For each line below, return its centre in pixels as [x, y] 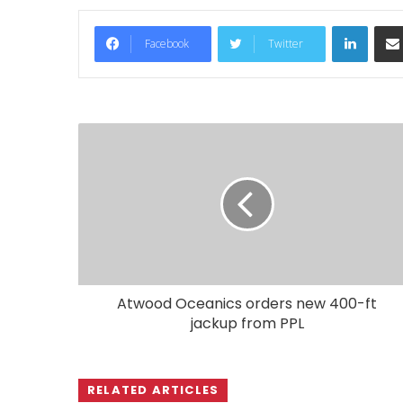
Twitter [286, 43]
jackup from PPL [247, 323]
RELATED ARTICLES [153, 390]
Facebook [167, 43]
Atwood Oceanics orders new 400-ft [247, 303]
